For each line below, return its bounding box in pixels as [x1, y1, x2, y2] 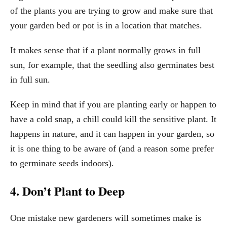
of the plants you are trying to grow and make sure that [10, 5, 213, 16]
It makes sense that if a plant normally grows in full [10, 45, 201, 55]
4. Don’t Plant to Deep [10, 181, 125, 200]
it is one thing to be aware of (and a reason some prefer [10, 143, 214, 154]
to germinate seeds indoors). [10, 158, 114, 168]
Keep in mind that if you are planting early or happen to [10, 99, 216, 109]
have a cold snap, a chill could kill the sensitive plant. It [10, 113, 216, 124]
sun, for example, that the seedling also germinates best [10, 59, 214, 70]
